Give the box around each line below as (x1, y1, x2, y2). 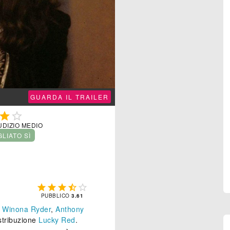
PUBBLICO (41, 192, 72, 200)
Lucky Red (39, 215, 75, 225)
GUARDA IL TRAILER (30, 92, 109, 102)
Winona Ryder (2, 204, 51, 215)
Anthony (55, 204, 84, 215)
